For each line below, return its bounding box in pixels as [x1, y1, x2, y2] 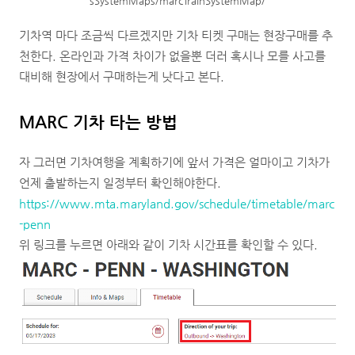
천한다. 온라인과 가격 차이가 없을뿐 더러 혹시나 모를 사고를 [19, 49, 326, 63]
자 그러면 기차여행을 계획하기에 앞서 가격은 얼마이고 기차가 [19, 155, 330, 169]
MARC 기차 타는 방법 [19, 113, 177, 132]
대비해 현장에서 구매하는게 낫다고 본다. [19, 70, 227, 83]
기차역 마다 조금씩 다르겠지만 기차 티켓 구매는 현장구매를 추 [19, 29, 333, 42]
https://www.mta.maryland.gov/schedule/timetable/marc [19, 197, 334, 210]
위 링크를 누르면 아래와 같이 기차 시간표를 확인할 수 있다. [19, 238, 318, 251]
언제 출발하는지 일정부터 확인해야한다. [19, 176, 221, 189]
